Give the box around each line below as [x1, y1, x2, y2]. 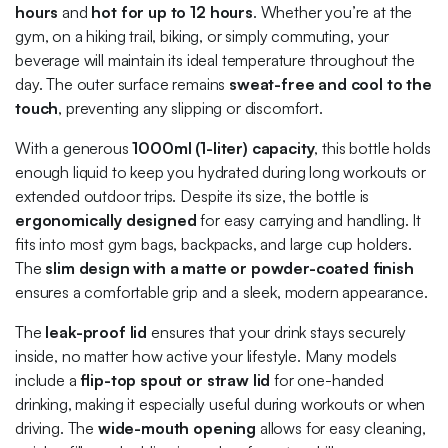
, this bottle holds [314, 138, 431, 159]
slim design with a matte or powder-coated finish [45, 258, 414, 279]
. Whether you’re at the [252, 2, 413, 23]
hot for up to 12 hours [91, 2, 253, 23]
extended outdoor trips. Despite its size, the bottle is [15, 186, 370, 207]
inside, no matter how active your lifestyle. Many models [15, 346, 398, 367]
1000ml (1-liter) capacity [132, 138, 315, 159]
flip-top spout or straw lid [80, 370, 271, 391]
